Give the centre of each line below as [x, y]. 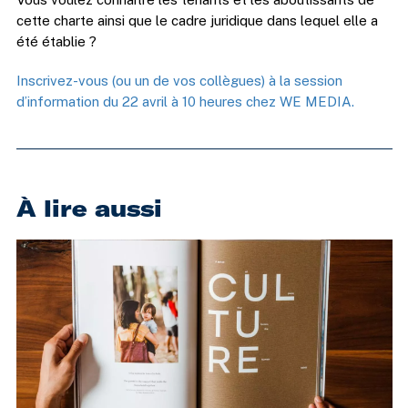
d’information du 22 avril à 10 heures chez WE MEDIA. [185, 102]
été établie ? [56, 42]
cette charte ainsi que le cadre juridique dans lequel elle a [197, 21]
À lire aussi [89, 209]
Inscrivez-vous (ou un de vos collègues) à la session [179, 81]
